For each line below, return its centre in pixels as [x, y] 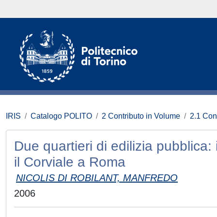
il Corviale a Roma [70, 162]
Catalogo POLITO [61, 116]
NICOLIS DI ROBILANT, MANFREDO [97, 178]
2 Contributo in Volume [141, 116]
